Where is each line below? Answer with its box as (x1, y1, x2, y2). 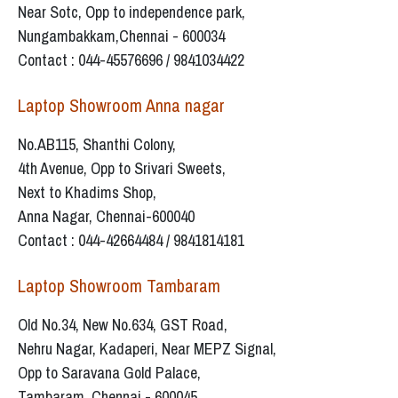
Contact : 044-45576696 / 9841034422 (18, 49, 244, 72)
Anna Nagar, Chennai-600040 (18, 205, 195, 228)
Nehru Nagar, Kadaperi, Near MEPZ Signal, (18, 338, 276, 361)
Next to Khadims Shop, (18, 181, 156, 204)
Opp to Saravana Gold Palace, (18, 362, 201, 385)
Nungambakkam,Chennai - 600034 (18, 25, 225, 48)
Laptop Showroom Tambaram (18, 274, 220, 298)
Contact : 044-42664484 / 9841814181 (18, 229, 244, 252)
